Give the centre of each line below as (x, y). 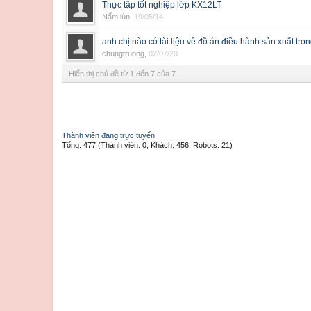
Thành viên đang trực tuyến (108, 135)
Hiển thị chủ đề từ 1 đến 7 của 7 (122, 74)
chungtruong (123, 53)
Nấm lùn (116, 17)
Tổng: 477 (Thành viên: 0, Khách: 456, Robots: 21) (147, 145)
